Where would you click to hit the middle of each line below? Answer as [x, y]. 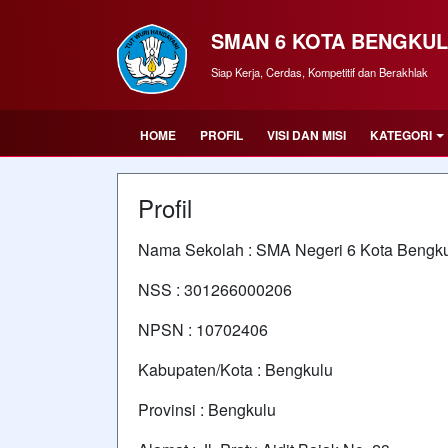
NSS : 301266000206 [215, 289]
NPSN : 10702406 [203, 329]
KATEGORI [401, 135]
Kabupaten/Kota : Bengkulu [235, 369]
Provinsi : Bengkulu [207, 409]
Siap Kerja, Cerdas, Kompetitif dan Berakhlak [319, 71]
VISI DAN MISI [306, 135]
